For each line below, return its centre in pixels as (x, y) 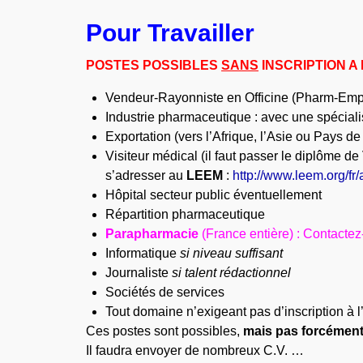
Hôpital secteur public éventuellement (214, 194)
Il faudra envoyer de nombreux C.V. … (195, 350)
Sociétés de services (165, 292)
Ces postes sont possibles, (165, 331)
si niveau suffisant (232, 253)
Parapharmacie (154, 233)
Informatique (143, 253)
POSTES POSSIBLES (154, 65)
